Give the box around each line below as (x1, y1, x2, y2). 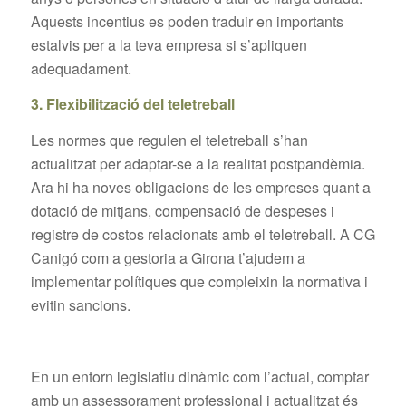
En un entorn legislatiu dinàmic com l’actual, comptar (30, 366, 369, 388)
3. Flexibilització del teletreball (30, 93, 235, 115)
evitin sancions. (30, 295, 130, 316)
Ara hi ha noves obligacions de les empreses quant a (30, 177, 371, 198)
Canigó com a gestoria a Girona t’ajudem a (30, 247, 305, 269)
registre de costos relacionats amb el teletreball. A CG (30, 224, 375, 246)
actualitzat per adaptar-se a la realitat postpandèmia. (30, 153, 365, 175)
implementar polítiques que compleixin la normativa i (30, 271, 368, 293)
